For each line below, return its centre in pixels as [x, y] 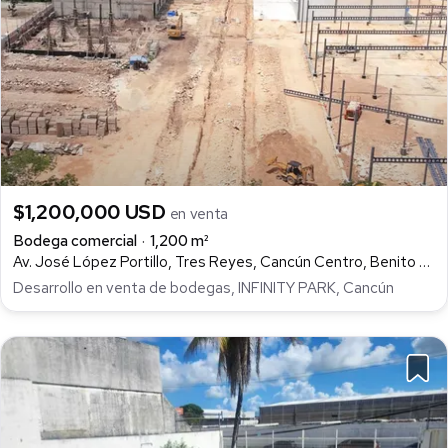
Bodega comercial [75, 241]
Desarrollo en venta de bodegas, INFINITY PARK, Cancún [203, 288]
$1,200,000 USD [91, 212]
